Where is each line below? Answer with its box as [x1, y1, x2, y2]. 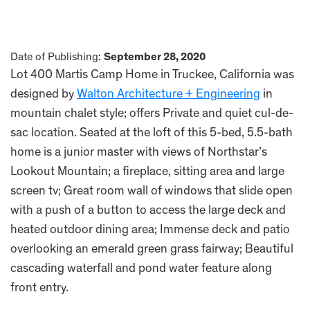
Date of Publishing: [10, 52, 104, 63]
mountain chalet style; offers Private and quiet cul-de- [10, 108, 293, 120]
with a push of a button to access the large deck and [10, 205, 286, 217]
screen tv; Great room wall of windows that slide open [10, 185, 293, 198]
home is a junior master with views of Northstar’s [10, 147, 267, 159]
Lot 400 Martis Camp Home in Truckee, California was [10, 69, 294, 82]
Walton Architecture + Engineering [77, 89, 260, 101]
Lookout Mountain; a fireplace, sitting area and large [10, 166, 284, 179]
